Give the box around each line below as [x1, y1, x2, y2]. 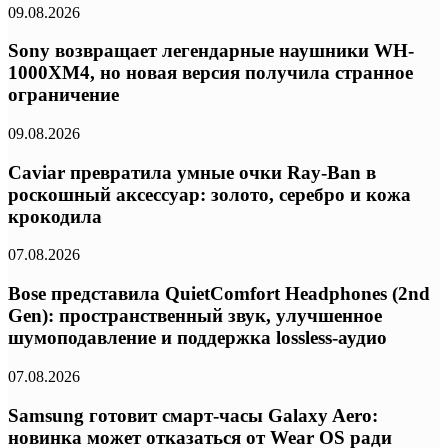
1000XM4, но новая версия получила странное [8, 62, 413, 84]
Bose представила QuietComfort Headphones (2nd [8, 283, 430, 305]
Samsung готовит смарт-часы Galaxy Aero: [8, 404, 378, 426]
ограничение [8, 84, 119, 106]
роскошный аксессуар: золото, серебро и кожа [8, 183, 411, 205]
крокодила [8, 205, 102, 227]
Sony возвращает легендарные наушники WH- [8, 40, 414, 62]
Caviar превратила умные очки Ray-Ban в [8, 161, 376, 183]
